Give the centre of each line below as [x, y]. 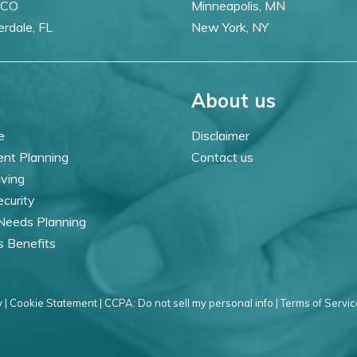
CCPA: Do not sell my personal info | [191, 303]
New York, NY [230, 27]
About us [233, 100]
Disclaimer [220, 135]
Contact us [222, 157]
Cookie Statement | [56, 303]
